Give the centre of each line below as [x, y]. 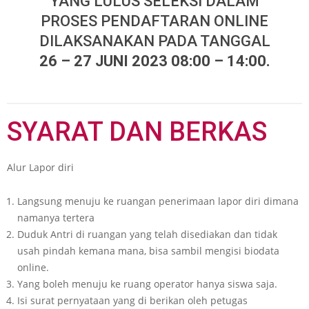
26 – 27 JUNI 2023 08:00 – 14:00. [154, 61]
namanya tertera [56, 217]
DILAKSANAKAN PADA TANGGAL [154, 41]
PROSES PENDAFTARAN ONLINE [154, 21]
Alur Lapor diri [40, 167]
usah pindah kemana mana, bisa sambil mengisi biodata [148, 250]
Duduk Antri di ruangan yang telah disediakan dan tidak [147, 234]
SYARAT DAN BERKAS [137, 131]
